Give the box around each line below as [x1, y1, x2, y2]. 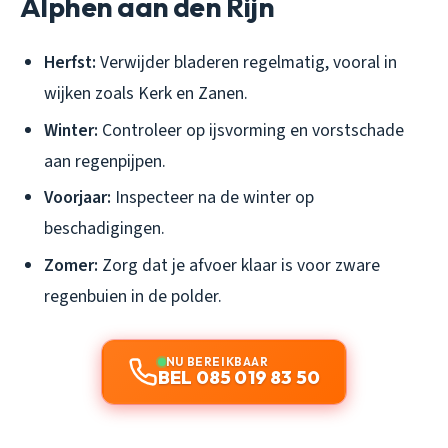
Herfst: [44, 50, 96, 75]
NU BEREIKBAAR [165, 353, 269, 369]
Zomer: [44, 252, 98, 278]
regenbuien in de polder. [44, 283, 222, 309]
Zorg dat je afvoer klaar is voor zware [98, 252, 380, 278]
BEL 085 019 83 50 [157, 365, 321, 389]
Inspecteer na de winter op [111, 185, 314, 211]
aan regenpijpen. [44, 148, 166, 174]
